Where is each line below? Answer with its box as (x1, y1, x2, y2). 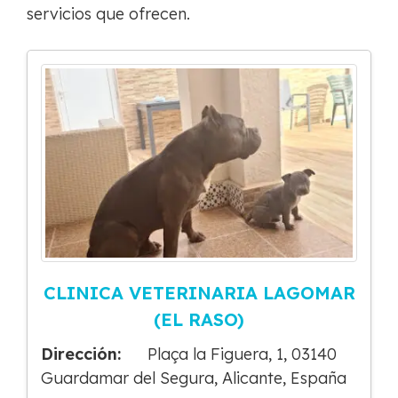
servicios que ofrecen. (27, 4, 190, 24)
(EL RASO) (154, 307, 244, 330)
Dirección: (41, 343, 121, 364)
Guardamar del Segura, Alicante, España (41, 367, 346, 388)
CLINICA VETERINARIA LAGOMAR (43, 281, 355, 304)
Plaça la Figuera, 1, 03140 (147, 343, 337, 364)
